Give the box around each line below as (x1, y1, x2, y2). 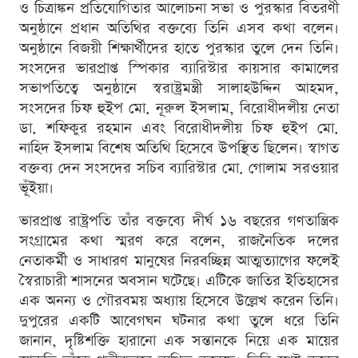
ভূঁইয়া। (19, 178, 54, 199)
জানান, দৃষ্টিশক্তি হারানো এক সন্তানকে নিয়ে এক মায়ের (19, 331, 339, 352)
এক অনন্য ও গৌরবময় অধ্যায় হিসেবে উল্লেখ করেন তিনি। (19, 291, 339, 312)
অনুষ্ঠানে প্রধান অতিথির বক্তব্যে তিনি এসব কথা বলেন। (19, 18, 339, 39)
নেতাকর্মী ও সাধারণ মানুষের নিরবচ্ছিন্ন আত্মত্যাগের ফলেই (19, 251, 339, 272)
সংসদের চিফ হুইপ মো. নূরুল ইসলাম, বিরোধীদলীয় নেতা (19, 98, 339, 119)
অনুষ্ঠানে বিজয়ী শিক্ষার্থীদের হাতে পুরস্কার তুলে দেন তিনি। (19, 38, 339, 59)
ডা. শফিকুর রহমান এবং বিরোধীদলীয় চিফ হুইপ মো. (19, 118, 339, 139)
